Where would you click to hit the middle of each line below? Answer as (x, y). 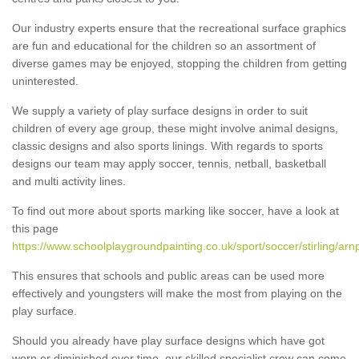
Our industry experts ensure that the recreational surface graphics (179, 28)
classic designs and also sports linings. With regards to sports (167, 145)
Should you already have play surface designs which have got (168, 340)
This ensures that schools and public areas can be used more (168, 275)
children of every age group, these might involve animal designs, (175, 128)
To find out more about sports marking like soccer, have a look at (175, 210)
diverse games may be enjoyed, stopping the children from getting (179, 63)
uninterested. (45, 81)
